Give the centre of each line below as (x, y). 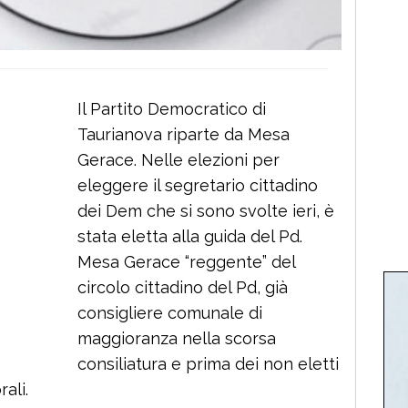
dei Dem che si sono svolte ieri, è (206, 210)
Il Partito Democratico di (172, 108)
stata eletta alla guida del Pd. (190, 236)
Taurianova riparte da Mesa (184, 134)
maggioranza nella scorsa (177, 338)
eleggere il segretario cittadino (198, 185)
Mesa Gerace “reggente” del (186, 261)
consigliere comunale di (170, 312)
